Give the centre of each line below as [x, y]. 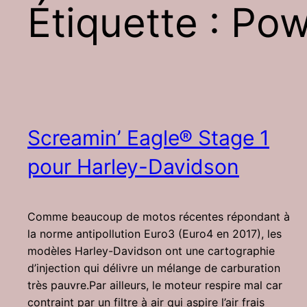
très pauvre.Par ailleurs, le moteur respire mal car [155, 285]
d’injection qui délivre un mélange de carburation [154, 268]
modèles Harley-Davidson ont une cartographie [151, 251]
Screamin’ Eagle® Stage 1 [148, 138]
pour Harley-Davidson [133, 167]
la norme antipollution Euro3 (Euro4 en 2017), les [155, 234]
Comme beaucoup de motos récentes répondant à [159, 217]
